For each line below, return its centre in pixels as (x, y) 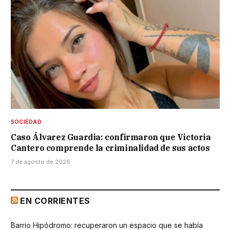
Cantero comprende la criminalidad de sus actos (110, 148)
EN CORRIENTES (55, 200)
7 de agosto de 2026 (41, 161)
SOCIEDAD (26, 121)
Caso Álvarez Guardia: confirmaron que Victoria (111, 137)
